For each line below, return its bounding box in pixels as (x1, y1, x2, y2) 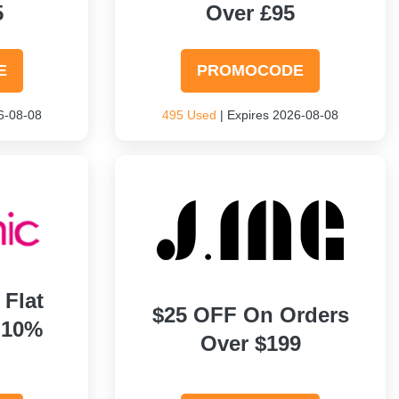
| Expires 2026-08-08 (216, 108, 339, 122)
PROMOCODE (197, 61, 305, 79)
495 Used (162, 108, 217, 122)
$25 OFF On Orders (151, 303, 349, 327)
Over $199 (199, 331, 301, 355)
